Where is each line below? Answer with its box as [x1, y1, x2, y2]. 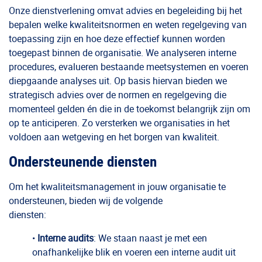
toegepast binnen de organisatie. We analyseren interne [9, 46, 236, 59]
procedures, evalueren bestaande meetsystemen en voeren [9, 60, 249, 73]
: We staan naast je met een [94, 232, 207, 244]
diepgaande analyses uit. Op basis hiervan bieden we [9, 74, 227, 87]
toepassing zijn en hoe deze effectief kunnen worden [9, 32, 225, 45]
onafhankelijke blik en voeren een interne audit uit [32, 246, 236, 258]
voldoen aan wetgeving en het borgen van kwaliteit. [9, 130, 219, 143]
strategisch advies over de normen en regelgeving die [9, 88, 226, 101]
